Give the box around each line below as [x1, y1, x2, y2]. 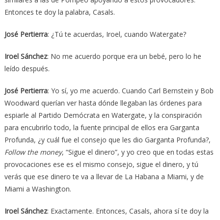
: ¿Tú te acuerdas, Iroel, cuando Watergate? [47, 29, 186, 39]
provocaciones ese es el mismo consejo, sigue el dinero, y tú [4, 160, 198, 169]
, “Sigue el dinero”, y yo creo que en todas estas [61, 147, 214, 157]
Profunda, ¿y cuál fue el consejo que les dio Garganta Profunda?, [4, 135, 211, 145]
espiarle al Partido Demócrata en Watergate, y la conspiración [4, 110, 202, 120]
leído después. [4, 64, 50, 74]
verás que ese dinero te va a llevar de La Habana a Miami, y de [4, 172, 204, 182]
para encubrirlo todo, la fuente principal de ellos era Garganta [4, 123, 199, 133]
